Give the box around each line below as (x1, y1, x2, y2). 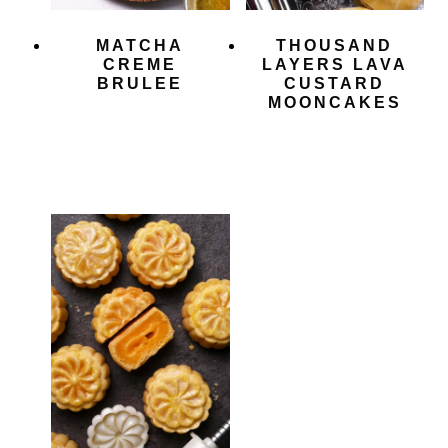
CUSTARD (284, 75, 386, 93)
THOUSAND (276, 37, 394, 55)
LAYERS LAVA (261, 56, 408, 74)
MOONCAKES (267, 94, 402, 112)
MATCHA (96, 37, 185, 55)
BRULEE (97, 75, 184, 93)
